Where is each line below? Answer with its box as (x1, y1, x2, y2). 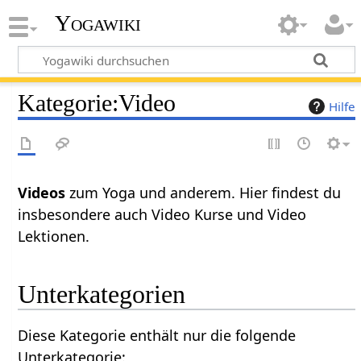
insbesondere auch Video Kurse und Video (18, 204, 307, 224)
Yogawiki (54, 10, 141, 36)
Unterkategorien (18, 280, 186, 309)
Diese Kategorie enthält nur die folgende (18, 326, 297, 346)
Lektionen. (18, 226, 90, 246)
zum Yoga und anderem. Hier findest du (65, 182, 342, 202)
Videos (18, 182, 66, 202)
